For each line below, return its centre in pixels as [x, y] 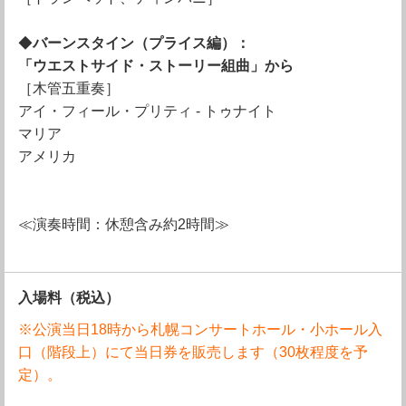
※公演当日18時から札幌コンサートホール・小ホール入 [200, 329]
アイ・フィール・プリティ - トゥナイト [147, 111]
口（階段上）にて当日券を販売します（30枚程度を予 [193, 352]
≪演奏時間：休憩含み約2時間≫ [124, 224]
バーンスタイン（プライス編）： [141, 43]
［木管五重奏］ [69, 88]
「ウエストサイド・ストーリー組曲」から [156, 66]
